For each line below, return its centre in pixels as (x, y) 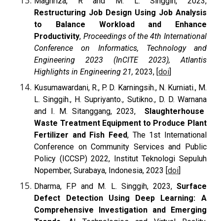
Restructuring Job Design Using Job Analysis (120, 12)
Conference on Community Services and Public (120, 147)
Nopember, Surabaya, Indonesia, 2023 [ (101, 170)
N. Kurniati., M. (183, 87)
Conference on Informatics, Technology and (120, 48)
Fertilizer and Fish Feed (81, 135)
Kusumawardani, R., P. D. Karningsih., (96, 87)
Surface (191, 186)
